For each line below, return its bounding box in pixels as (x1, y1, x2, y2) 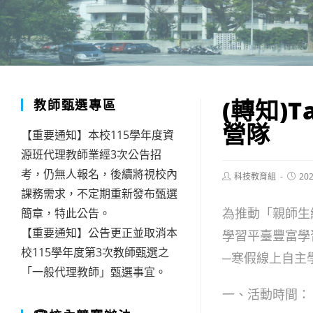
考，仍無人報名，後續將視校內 (21, 166, 177, 182)
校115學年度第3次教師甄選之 (21, 245, 169, 260)
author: (221, 180, 249, 192)
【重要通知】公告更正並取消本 (21, 225, 177, 240)
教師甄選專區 (34, 96, 117, 113)
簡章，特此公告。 (21, 205, 110, 221)
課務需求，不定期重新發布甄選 (21, 186, 177, 201)
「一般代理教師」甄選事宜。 (21, 264, 166, 279)
